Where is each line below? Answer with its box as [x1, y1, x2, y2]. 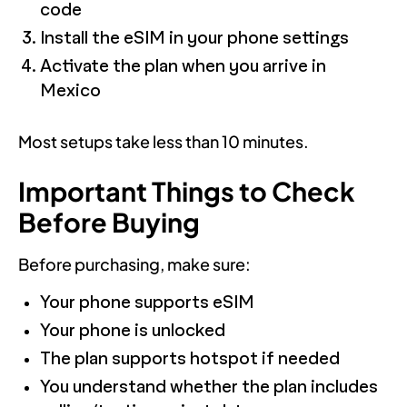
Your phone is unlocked [40, 321, 225, 341]
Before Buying [18, 204, 200, 238]
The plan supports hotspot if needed [40, 349, 340, 369]
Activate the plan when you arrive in [40, 56, 326, 76]
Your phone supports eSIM [40, 293, 254, 313]
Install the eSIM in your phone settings [40, 28, 349, 48]
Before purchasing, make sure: [18, 253, 251, 274]
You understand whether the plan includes [40, 377, 378, 397]
